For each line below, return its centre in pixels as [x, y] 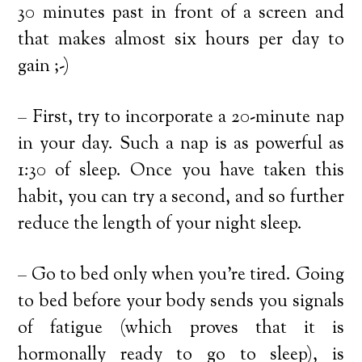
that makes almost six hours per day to [181, 40]
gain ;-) [44, 67]
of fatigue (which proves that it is [181, 328]
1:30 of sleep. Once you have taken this [181, 171]
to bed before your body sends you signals [181, 302]
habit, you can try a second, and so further [181, 198]
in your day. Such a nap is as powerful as [181, 144]
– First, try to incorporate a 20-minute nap [181, 118]
